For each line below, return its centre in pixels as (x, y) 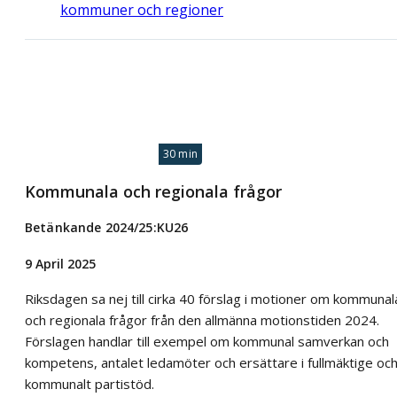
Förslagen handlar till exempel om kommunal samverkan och (207, 342)
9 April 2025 (60, 264)
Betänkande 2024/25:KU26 (107, 228)
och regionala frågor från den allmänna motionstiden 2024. (202, 320)
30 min (180, 153)
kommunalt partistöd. (90, 384)
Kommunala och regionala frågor (153, 191)
